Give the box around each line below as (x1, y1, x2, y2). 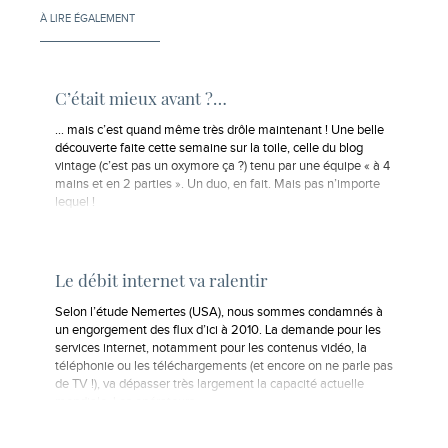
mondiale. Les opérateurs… (55, 394, 204, 410)
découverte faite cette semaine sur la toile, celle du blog (55, 140, 363, 156)
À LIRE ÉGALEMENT (40, 12, 135, 26)
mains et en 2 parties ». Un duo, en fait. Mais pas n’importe (55, 176, 380, 192)
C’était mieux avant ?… (55, 86, 227, 109)
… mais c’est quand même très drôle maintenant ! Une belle (55, 122, 384, 138)
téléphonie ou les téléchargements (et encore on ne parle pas (55, 358, 393, 374)
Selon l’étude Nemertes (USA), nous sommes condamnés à (55, 304, 383, 320)
